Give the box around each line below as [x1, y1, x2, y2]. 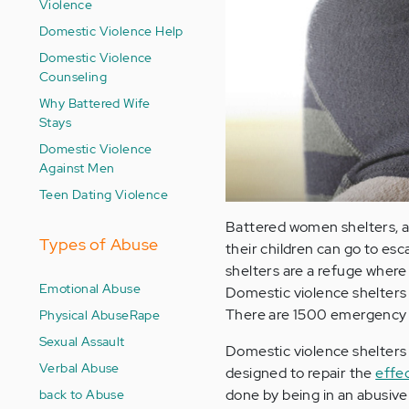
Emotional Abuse [39, 279, 141, 297]
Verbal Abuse [39, 359, 120, 376]
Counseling [39, 68, 108, 85]
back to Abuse [39, 385, 125, 403]
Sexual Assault [39, 332, 125, 350]
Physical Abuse [39, 306, 130, 323]
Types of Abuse [39, 234, 159, 255]
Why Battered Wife [39, 94, 151, 111]
